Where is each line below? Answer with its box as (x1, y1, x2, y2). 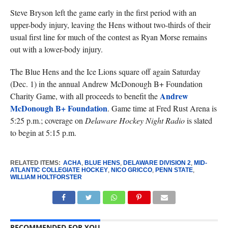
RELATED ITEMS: (10, 159, 61, 166)
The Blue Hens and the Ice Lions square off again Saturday (10, 66, 201, 77)
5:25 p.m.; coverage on (10, 115, 85, 126)
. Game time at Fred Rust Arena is (107, 103, 217, 113)
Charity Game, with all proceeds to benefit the (10, 91, 160, 101)
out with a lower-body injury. (10, 44, 103, 54)
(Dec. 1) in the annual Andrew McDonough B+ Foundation (10, 78, 203, 89)
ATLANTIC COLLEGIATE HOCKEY (10, 166, 108, 174)
